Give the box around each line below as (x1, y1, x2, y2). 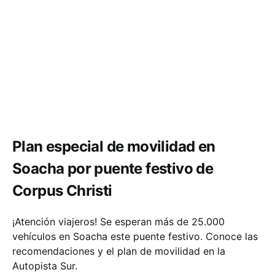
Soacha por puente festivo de (12, 160, 214, 177)
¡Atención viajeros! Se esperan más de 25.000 (12, 215, 225, 228)
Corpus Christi (12, 182, 112, 199)
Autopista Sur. (12, 259, 77, 272)
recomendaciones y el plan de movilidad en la (12, 244, 225, 257)
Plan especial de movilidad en (12, 137, 215, 155)
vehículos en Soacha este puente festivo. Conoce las (12, 230, 258, 242)
